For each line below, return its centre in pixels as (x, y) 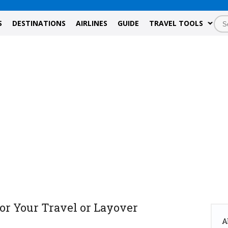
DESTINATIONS (39, 23)
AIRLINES (92, 23)
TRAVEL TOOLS (176, 23)
